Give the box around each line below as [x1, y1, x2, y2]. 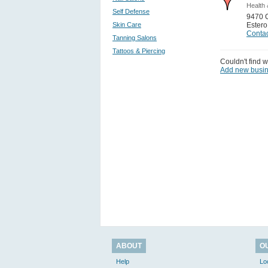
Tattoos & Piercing [112, 47, 165, 54]
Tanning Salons [112, 34, 157, 41]
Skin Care [112, 21, 141, 28]
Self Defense [112, 8, 150, 15]
